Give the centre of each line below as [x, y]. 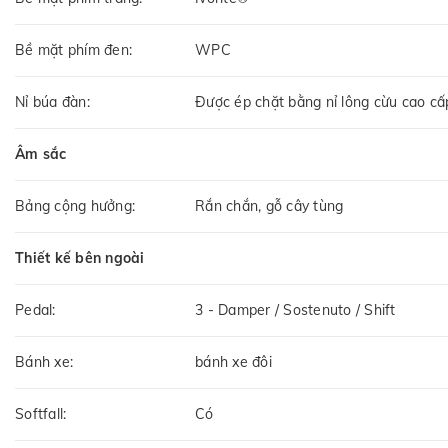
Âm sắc [41, 153]
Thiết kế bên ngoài [80, 257]
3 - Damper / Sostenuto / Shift [295, 309]
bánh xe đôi [233, 361]
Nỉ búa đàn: [52, 101]
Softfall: [41, 413]
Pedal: [35, 309]
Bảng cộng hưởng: [75, 205]
